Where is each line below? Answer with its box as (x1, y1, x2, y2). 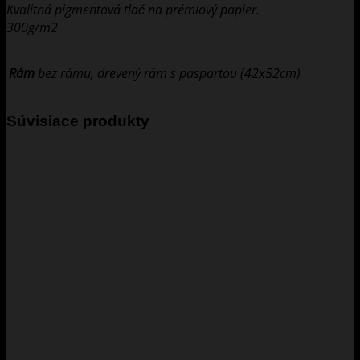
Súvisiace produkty (6, 112, 149, 129)
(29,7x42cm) (25, 7, 96, 26)
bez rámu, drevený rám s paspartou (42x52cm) (38, 63, 301, 82)
